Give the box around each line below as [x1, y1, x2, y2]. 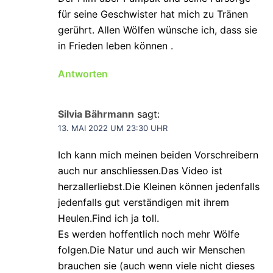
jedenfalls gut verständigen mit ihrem [58, 196, 229, 208]
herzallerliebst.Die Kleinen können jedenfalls [58, 180, 260, 193]
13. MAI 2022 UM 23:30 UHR [58, 122, 168, 133]
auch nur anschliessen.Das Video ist [58, 164, 222, 177]
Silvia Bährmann [58, 107, 134, 120]
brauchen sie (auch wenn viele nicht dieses [58, 259, 255, 272]
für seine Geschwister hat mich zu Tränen [58, 7, 248, 20]
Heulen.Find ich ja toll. [58, 211, 159, 224]
